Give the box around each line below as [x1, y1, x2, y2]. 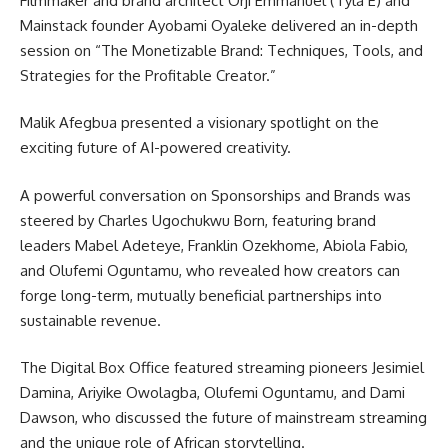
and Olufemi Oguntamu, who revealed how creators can [20, 260, 400, 280]
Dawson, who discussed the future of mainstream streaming [20, 408, 427, 427]
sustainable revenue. [20, 310, 161, 330]
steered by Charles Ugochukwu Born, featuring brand [20, 210, 376, 230]
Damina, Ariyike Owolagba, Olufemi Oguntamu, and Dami [20, 383, 405, 402]
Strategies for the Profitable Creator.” [20, 65, 276, 85]
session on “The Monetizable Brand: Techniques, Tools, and [20, 40, 423, 60]
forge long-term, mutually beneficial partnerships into [20, 285, 382, 305]
